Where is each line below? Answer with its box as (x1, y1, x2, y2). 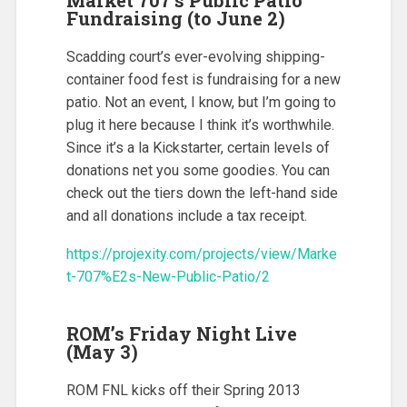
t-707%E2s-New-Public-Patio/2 (65, 268, 270, 286)
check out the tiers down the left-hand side (65, 184, 338, 202)
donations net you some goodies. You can (65, 161, 330, 179)
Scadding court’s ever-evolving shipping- (65, 47, 325, 65)
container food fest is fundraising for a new (65, 70, 341, 88)
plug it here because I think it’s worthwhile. (65, 115, 334, 134)
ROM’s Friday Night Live (65, 322, 297, 346)
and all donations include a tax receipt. (65, 206, 307, 224)
